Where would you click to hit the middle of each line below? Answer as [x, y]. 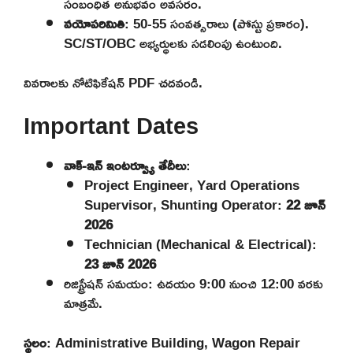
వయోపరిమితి [94, 23]
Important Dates [111, 125]
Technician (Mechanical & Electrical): [200, 243]
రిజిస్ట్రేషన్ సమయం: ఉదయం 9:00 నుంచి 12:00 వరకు [193, 283]
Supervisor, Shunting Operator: [185, 204]
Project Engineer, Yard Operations [191, 184]
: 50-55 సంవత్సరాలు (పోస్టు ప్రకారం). [217, 23]
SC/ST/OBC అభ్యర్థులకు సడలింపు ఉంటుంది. [173, 43]
